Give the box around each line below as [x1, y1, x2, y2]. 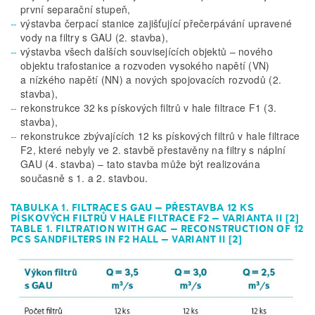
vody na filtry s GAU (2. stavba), [20, 30, 169, 45]
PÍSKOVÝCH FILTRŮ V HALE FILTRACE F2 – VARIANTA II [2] [11, 212, 300, 225]
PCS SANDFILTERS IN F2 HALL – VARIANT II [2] [11, 233, 243, 246]
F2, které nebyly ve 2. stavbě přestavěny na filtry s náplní [20, 143, 286, 157]
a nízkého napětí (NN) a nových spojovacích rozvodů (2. [20, 72, 282, 87]
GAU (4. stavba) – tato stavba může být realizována [20, 157, 260, 172]
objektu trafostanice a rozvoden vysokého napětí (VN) [20, 58, 270, 73]
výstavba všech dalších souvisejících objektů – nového [20, 44, 273, 59]
